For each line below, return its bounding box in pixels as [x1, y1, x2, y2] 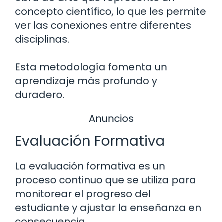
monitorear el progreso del [15, 187, 151, 201]
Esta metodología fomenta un [15, 59, 167, 74]
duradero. [15, 87, 64, 102]
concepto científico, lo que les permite [15, 4, 206, 18]
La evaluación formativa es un [15, 159, 165, 173]
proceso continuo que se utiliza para [15, 173, 196, 187]
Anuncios [88, 111, 134, 125]
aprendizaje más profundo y [15, 73, 157, 88]
